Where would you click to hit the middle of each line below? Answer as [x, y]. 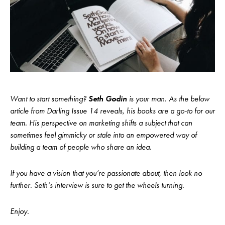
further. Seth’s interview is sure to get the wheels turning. [97, 185]
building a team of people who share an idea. [81, 147]
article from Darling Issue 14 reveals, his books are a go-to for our [113, 110]
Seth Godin [108, 98]
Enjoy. [20, 211]
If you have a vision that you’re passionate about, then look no [106, 173]
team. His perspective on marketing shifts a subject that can [101, 123]
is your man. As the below [168, 98]
